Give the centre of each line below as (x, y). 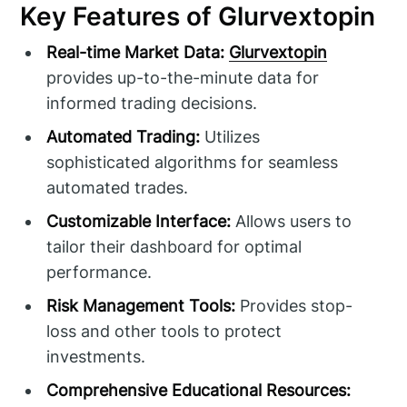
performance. (99, 273)
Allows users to (292, 222)
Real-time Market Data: (136, 53)
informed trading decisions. (152, 104)
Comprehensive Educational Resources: (199, 391)
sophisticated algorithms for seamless (193, 163)
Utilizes (230, 137)
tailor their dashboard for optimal (174, 247)
